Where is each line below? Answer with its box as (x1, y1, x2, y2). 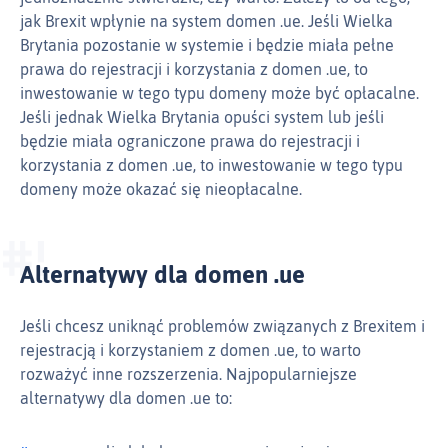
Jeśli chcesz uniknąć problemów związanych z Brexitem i (20, 317, 425, 336)
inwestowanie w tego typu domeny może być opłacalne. (20, 84, 419, 103)
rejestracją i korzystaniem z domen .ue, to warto (20, 341, 361, 360)
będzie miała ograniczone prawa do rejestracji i (20, 132, 360, 151)
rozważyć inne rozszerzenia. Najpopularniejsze (20, 365, 357, 384)
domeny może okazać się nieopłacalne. (20, 180, 302, 199)
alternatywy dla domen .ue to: (20, 389, 232, 408)
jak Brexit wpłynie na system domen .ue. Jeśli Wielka (20, 12, 393, 31)
